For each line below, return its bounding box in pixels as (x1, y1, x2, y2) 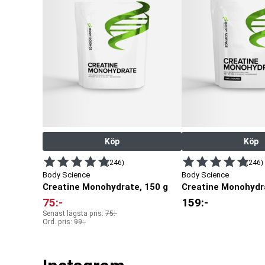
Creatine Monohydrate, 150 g (43, 182, 168, 193)
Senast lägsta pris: (43, 209, 105, 218)
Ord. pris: (43, 218, 74, 227)
